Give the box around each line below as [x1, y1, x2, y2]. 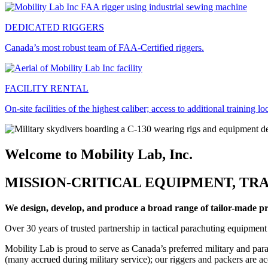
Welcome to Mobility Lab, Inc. [5, 146, 193, 162]
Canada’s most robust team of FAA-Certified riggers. [5, 42, 204, 53]
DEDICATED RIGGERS [5, 22, 104, 32]
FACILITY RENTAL [5, 83, 89, 93]
